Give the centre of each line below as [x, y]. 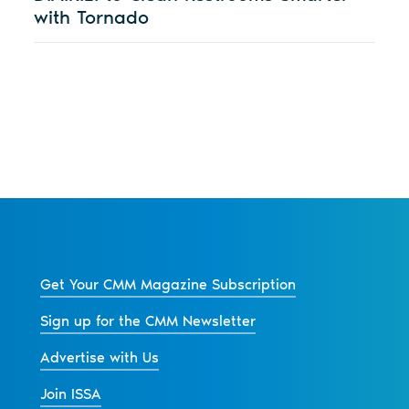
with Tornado [92, 17]
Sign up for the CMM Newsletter [147, 321]
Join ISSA [70, 394]
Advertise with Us [99, 358]
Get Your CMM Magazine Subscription [168, 285]
